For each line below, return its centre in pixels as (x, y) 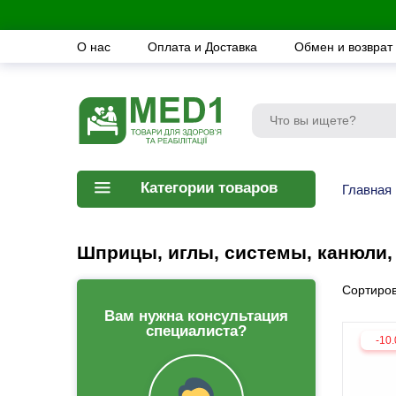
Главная (367, 189)
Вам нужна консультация (196, 316)
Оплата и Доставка (204, 46)
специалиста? (196, 331)
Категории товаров (209, 188)
